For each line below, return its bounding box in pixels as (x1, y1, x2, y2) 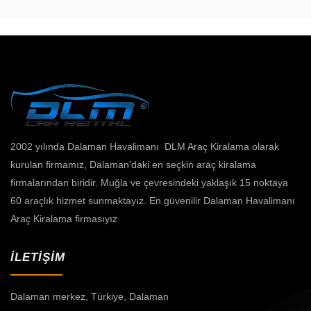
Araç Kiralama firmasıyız (10, 213, 117, 225)
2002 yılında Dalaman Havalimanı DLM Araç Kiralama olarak (10, 141, 279, 153)
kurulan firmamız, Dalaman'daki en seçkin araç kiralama (10, 159, 256, 171)
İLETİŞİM (10, 251, 65, 264)
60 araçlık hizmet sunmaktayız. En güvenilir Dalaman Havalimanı (10, 195, 295, 207)
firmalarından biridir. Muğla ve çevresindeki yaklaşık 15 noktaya (10, 177, 288, 189)
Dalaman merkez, (10, 291, 91, 303)
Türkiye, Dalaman (91, 291, 169, 303)
